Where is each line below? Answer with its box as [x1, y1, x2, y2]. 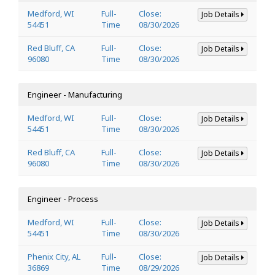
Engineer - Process [28, 193, 98, 204]
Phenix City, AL [28, 250, 80, 262]
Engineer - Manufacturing [28, 88, 122, 100]
